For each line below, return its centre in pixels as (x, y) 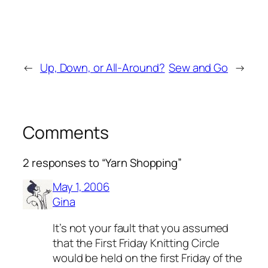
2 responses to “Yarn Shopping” (102, 162)
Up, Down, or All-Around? (102, 68)
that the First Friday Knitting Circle (136, 243)
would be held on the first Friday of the (147, 258)
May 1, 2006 (81, 187)
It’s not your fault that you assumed (141, 228)
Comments (66, 133)
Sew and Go (199, 68)
